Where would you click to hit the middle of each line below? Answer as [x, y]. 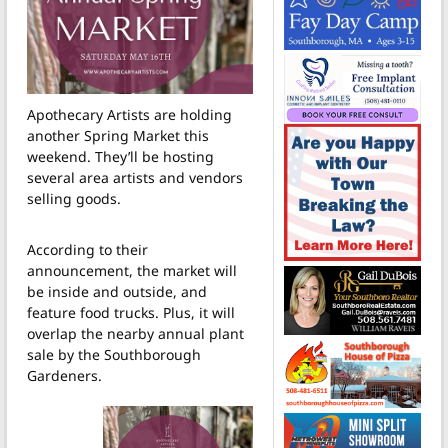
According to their [87, 249]
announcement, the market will [132, 270]
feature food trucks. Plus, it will [131, 312]
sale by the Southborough [114, 354]
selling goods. [74, 198]
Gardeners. [64, 375]
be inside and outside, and [117, 291]
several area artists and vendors [135, 177]
